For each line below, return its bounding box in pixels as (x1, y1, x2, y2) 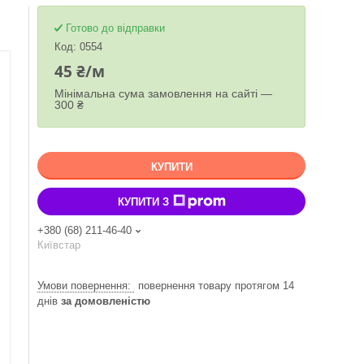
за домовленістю (61, 295, 150, 307)
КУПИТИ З (117, 195, 169, 208)
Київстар (37, 239, 80, 251)
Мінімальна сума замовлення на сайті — (54, 87, 272, 100)
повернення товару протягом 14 (138, 279, 294, 292)
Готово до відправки (66, 22, 165, 34)
